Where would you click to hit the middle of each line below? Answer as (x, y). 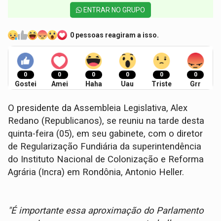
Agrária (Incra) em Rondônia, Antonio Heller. (96, 172)
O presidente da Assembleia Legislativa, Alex (98, 108)
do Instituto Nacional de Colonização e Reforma (106, 160)
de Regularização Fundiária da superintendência (105, 147)
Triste (161, 84)
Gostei (25, 84)
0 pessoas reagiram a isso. (115, 35)
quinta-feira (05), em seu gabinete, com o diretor (106, 134)
